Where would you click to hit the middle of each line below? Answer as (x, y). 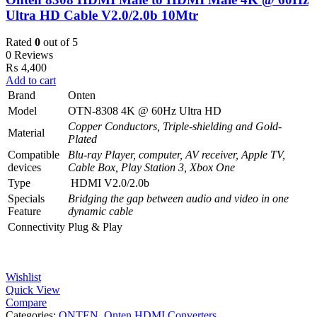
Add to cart (31, 81)
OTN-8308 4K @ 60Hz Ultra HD (145, 111)
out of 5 (59, 42)
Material (26, 133)
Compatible (34, 155)
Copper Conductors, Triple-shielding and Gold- (175, 127)
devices (24, 168)
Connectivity (36, 227)
